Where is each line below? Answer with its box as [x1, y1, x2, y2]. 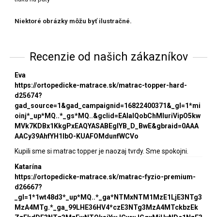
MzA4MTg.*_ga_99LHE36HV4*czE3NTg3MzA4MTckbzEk [15, 203, 198, 212]
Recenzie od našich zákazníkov [29, 50, 188, 64]
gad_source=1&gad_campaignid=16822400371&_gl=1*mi [15, 102, 201, 110]
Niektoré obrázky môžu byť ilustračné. [15, 17, 132, 25]
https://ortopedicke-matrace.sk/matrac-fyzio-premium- [15, 173, 196, 181]
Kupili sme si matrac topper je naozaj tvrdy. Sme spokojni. [15, 147, 188, 155]
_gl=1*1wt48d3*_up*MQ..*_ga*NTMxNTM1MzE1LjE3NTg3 [15, 193, 202, 201]
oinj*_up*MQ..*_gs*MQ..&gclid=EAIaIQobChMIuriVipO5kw [15, 112, 201, 120]
